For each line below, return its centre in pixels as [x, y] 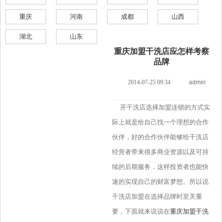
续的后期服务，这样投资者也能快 [160, 167]
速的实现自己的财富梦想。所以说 [160, 182]
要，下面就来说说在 [141, 212]
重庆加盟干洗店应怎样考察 [162, 52]
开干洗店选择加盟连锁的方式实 [161, 108]
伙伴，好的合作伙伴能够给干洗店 [160, 137]
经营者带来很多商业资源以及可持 [160, 152]
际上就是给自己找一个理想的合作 [160, 122]
